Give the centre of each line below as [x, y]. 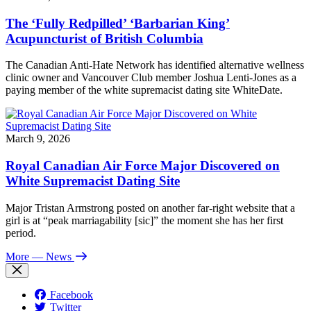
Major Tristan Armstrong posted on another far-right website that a [150, 208]
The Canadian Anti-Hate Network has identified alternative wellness [155, 65]
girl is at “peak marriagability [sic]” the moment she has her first [144, 220]
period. [21, 233]
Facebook [72, 294]
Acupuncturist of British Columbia [104, 38]
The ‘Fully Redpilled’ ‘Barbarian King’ [118, 23]
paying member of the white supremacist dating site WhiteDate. [144, 90]
